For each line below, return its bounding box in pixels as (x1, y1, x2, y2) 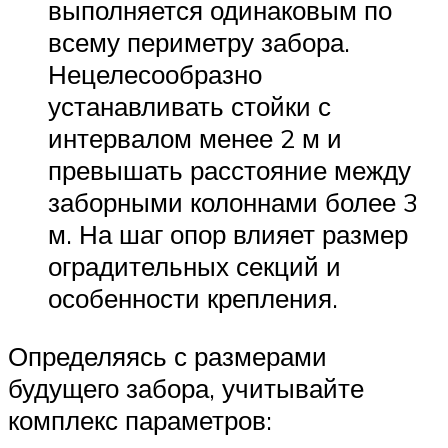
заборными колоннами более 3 (48, 186, 418, 219)
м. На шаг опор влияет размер (48, 218, 408, 251)
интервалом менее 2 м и (48, 122, 342, 155)
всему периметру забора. (48, 26, 350, 59)
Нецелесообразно (48, 58, 262, 91)
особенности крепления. (48, 282, 338, 315)
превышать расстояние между (48, 154, 411, 187)
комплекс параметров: (8, 404, 272, 437)
